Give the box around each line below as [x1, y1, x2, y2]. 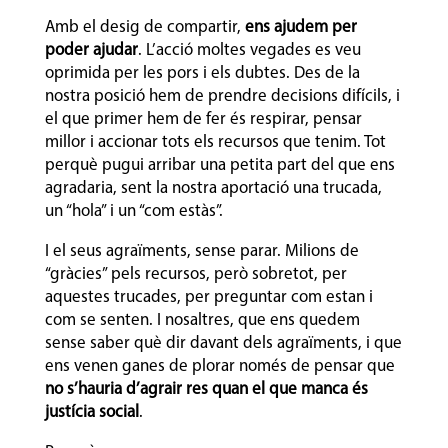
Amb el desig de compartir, [44, 18, 245, 36]
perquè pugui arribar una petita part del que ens [44, 156, 395, 174]
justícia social [44, 403, 139, 421]
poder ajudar [44, 41, 138, 59]
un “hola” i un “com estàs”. [44, 202, 223, 220]
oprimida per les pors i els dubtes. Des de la [44, 64, 360, 82]
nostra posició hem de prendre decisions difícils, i [44, 87, 400, 105]
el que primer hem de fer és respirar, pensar [44, 110, 362, 128]
